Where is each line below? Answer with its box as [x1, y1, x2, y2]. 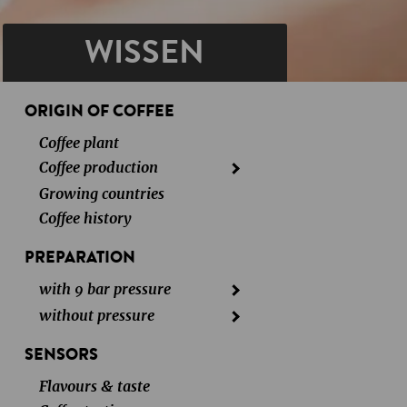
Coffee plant [38, 136, 119, 151]
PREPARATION [24, 245, 135, 269]
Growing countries [38, 187, 164, 202]
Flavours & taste [38, 380, 150, 394]
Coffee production [38, 161, 158, 175]
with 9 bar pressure [38, 283, 171, 297]
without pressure [38, 309, 154, 323]
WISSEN [84, 28, 205, 76]
